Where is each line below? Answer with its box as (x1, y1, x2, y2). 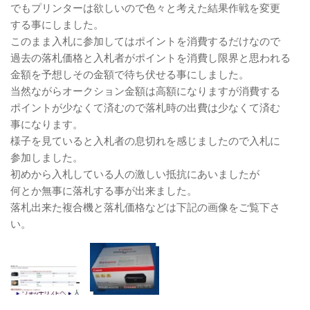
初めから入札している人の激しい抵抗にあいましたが (10, 167, 259, 180)
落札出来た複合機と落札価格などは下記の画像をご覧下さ (10, 201, 280, 213)
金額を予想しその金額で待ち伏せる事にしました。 (10, 68, 249, 80)
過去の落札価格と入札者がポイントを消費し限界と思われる (10, 51, 291, 64)
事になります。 (10, 118, 83, 130)
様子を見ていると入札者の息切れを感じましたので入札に (10, 134, 280, 147)
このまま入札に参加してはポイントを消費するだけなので (10, 35, 280, 47)
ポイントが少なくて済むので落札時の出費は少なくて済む (10, 101, 280, 113)
